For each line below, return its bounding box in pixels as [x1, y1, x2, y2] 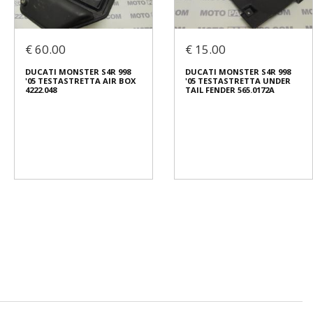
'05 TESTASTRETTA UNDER [185, 75, 291, 87]
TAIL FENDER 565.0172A [185, 85, 275, 96]
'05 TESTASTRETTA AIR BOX [25, 75, 136, 87]
